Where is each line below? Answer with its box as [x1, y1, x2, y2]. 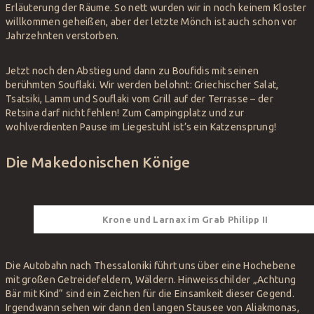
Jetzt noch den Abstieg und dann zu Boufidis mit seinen [6, 65, 259, 77]
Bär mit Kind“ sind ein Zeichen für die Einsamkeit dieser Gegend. [6, 287, 294, 299]
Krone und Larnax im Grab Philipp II [102, 214, 268, 224]
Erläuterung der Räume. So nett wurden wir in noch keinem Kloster [6, 2, 306, 14]
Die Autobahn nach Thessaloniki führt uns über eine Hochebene [6, 259, 296, 271]
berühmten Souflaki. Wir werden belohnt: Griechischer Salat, [6, 79, 279, 91]
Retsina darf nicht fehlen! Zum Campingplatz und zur [6, 107, 245, 119]
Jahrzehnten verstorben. [6, 30, 119, 42]
